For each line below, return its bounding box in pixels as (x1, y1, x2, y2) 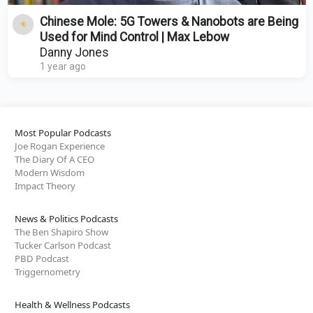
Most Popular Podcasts (15, 126, 111, 139)
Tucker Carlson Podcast (15, 238, 111, 252)
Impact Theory (15, 179, 75, 192)
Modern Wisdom (15, 166, 85, 179)
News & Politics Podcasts (15, 212, 118, 225)
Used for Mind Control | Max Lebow (39, 29, 229, 44)
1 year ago (39, 60, 86, 72)
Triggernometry (15, 265, 80, 278)
